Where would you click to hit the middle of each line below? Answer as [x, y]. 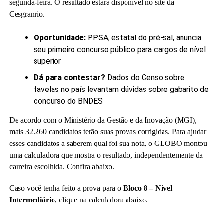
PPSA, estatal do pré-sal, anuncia [144, 38]
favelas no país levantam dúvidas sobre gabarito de [121, 89]
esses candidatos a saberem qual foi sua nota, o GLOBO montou [108, 143]
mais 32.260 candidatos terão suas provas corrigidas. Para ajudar [108, 132]
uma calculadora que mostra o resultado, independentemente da [106, 155]
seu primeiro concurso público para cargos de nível [119, 49]
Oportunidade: [60, 38]
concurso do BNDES [68, 101]
